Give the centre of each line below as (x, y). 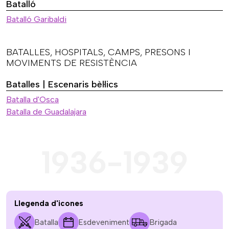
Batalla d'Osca (32, 100)
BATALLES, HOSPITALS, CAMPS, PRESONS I (98, 52)
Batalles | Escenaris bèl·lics (62, 85)
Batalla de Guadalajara (46, 112)
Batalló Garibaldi (36, 19)
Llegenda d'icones (49, 204)
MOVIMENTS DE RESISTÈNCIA (72, 63)
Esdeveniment (104, 223)
